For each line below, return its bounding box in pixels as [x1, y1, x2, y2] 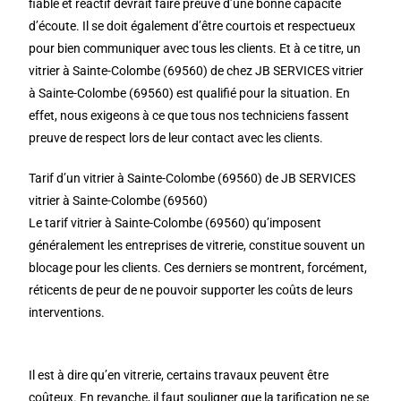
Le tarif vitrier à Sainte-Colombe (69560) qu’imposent [29, 216, 322, 230]
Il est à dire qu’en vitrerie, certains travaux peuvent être [29, 368, 329, 382]
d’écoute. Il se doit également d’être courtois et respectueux [29, 19, 356, 33]
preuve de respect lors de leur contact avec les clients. [29, 131, 324, 145]
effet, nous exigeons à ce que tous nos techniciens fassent [29, 108, 350, 123]
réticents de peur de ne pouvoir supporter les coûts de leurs [29, 283, 354, 297]
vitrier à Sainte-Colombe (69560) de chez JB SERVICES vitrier [29, 64, 364, 78]
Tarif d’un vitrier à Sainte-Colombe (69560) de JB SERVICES [29, 171, 356, 185]
